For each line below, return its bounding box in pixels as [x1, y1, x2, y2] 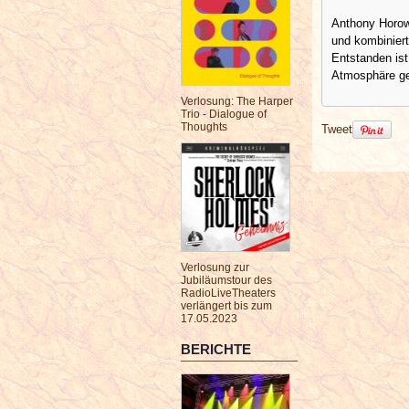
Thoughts [181, 121, 227, 133]
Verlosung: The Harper [181, 95, 293, 108]
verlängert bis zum [181, 299, 272, 312]
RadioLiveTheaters [181, 287, 276, 299]
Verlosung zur [181, 261, 249, 274]
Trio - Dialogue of [181, 108, 267, 121]
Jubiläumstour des [181, 274, 272, 287]
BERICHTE [181, 341, 251, 357]
